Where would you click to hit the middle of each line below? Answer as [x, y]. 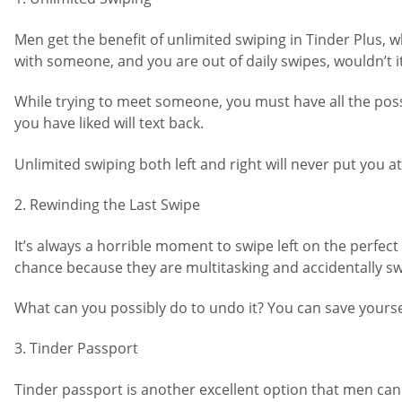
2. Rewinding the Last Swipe [107, 205]
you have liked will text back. [109, 123]
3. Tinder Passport [76, 349]
